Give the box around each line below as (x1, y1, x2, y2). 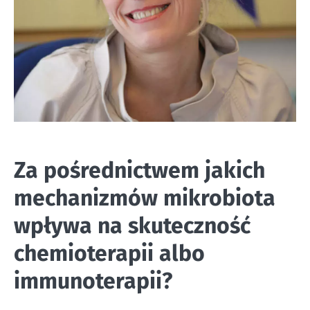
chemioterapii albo (14, 240, 205, 267)
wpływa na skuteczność (14, 212, 250, 239)
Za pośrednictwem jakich (14, 157, 265, 184)
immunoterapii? (14, 268, 172, 295)
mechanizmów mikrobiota (14, 185, 275, 212)
